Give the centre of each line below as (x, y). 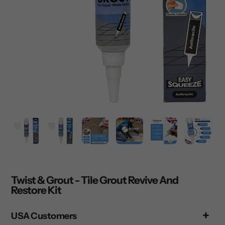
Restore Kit (36, 190)
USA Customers (44, 216)
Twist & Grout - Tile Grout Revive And (95, 180)
